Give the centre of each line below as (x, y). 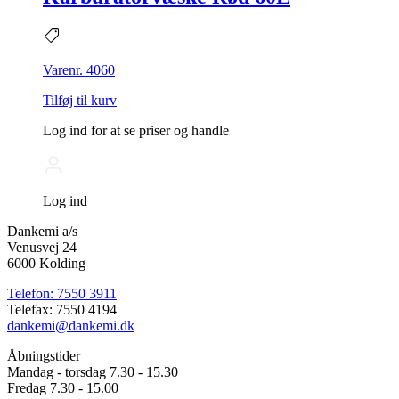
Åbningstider (44, 356)
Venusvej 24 (42, 248)
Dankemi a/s (42, 232)
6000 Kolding (46, 264)
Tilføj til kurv (80, 101)
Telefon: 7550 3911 (62, 294)
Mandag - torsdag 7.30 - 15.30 (93, 372)
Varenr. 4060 (79, 70)
